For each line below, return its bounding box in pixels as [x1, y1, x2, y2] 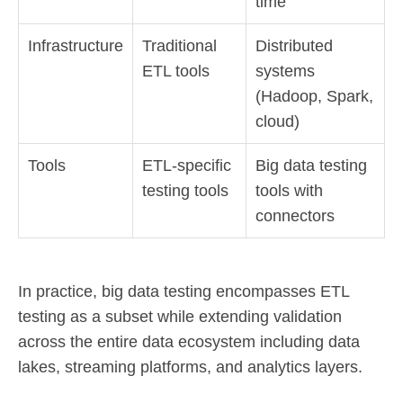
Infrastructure [28, 36, 123, 55]
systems [255, 61, 315, 80]
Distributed [255, 36, 333, 55]
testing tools [142, 181, 228, 200]
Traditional [142, 36, 217, 55]
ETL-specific [142, 156, 231, 175]
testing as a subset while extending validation [18, 307, 342, 326]
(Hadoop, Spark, [255, 86, 373, 105]
